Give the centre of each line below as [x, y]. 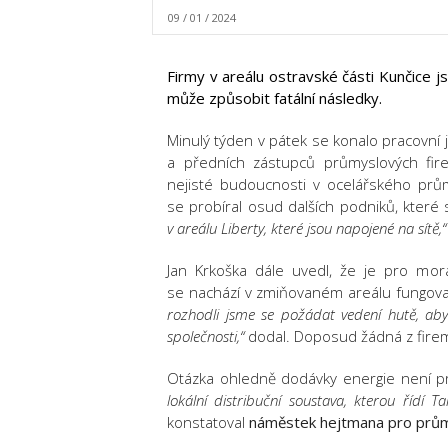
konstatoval [208, 422]
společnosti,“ [205, 336]
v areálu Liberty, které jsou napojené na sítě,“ [306, 228]
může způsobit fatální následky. [274, 98]
